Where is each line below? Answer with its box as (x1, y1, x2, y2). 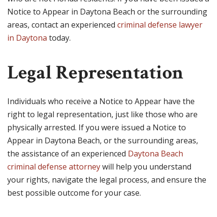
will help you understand (100, 161, 191, 172)
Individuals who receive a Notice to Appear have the (7, 96, 195, 107)
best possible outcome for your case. (7, 187, 141, 199)
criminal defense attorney (7, 161, 100, 172)
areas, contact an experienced (7, 19, 117, 31)
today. (47, 32, 71, 44)
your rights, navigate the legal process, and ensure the (7, 174, 206, 186)
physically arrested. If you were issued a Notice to (7, 122, 186, 133)
